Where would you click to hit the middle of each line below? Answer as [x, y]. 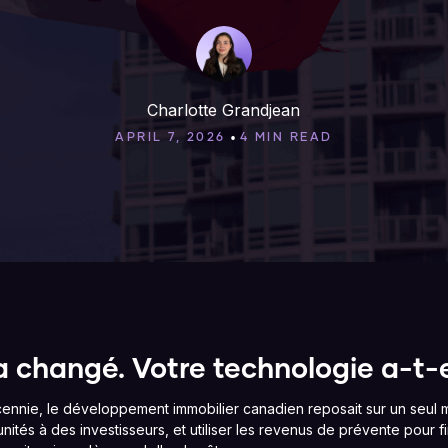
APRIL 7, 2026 [170, 138]
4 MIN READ [286, 138]
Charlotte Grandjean [224, 110]
